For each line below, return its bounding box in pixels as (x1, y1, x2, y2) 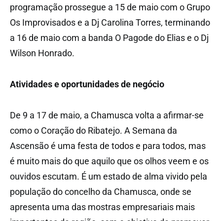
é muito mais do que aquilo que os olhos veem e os (10, 155, 209, 166)
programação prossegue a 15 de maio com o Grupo (10, 1, 210, 12)
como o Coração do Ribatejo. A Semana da (10, 125, 177, 136)
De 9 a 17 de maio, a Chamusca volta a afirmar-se (10, 110, 204, 120)
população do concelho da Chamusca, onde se (10, 186, 191, 197)
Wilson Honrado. (10, 47, 74, 58)
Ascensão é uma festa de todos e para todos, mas (10, 140, 206, 151)
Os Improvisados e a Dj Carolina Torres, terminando (10, 17, 210, 28)
